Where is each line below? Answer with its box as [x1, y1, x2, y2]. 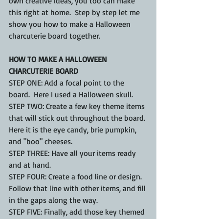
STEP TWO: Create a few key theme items [9, 101, 147, 111]
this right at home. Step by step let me [9, 7, 142, 17]
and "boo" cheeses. [9, 136, 72, 146]
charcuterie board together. [9, 31, 100, 41]
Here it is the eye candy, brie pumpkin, [9, 125, 138, 134]
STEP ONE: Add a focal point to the [9, 78, 126, 88]
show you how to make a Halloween [9, 19, 132, 29]
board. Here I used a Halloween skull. [9, 89, 133, 99]
